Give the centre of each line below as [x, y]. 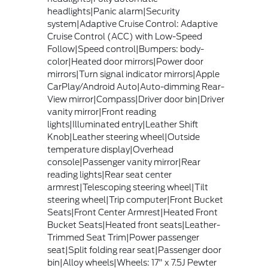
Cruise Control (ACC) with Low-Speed [124, 36]
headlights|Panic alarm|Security [113, 11]
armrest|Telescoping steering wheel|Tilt [127, 187]
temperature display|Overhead [110, 149]
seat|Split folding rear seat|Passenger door [134, 250]
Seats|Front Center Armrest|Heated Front [132, 212]
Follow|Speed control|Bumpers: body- [125, 49]
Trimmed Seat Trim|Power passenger [123, 237]
